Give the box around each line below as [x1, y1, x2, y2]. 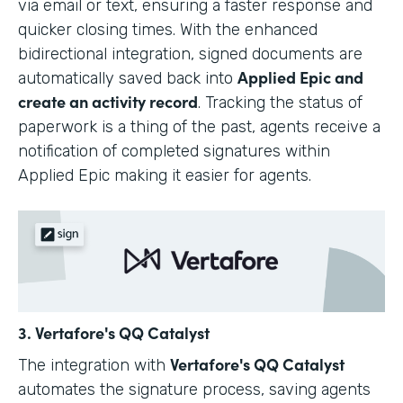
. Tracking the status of [198, 92, 363, 112]
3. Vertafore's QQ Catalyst [18, 321, 210, 345]
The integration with [18, 355, 170, 376]
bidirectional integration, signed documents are [18, 43, 363, 64]
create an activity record [18, 89, 198, 112]
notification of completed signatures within [18, 140, 330, 161]
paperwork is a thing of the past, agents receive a [18, 116, 381, 137]
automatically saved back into [18, 67, 237, 88]
